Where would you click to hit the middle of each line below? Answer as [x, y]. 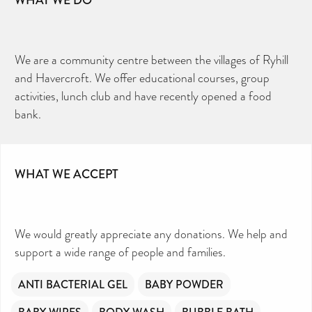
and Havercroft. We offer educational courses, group [142, 78]
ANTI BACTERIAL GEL [73, 284]
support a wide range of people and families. [120, 252]
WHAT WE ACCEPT [67, 174]
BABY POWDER [184, 284]
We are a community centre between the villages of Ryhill [151, 60]
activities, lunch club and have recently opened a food [143, 96]
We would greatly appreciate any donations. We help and [151, 234]
